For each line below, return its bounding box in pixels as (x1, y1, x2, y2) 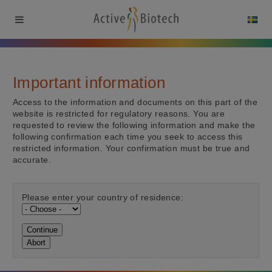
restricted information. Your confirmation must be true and (13, 143, 250, 153)
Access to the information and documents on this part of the (13, 97, 258, 107)
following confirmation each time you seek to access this (13, 131, 243, 141)
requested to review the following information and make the (13, 120, 256, 130)
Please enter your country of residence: (22, 192, 184, 202)
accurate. (13, 154, 51, 165)
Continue (27, 225, 58, 234)
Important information (13, 73, 166, 92)
